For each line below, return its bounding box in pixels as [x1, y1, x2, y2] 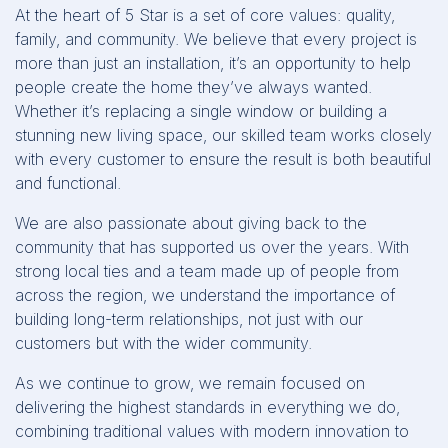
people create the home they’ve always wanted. [15, 76, 372, 97]
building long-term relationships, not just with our [15, 308, 363, 329]
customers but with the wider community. [15, 332, 312, 353]
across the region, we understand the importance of [15, 284, 395, 305]
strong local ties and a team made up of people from [15, 260, 399, 281]
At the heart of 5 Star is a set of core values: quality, [15, 4, 395, 25]
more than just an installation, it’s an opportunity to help [15, 52, 411, 73]
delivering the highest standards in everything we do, [15, 396, 400, 417]
